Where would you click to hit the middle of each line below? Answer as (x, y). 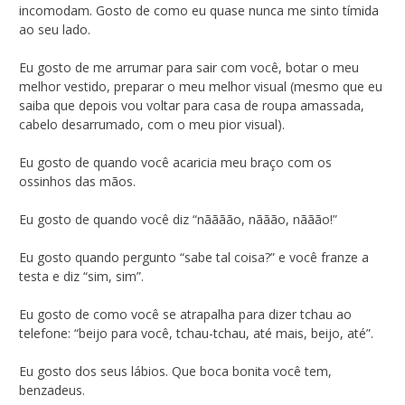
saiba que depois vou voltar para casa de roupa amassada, (192, 105)
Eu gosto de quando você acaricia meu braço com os (175, 162)
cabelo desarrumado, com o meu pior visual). (152, 124)
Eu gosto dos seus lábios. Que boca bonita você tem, (175, 371)
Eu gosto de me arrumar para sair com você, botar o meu (189, 67)
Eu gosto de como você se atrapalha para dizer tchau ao (185, 314)
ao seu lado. (55, 29)
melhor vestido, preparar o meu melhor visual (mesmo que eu (201, 86)
